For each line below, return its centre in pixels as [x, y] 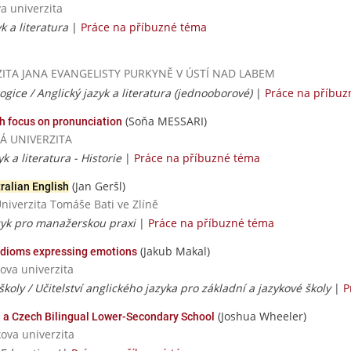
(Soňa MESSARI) [165, 121]
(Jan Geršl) [97, 186]
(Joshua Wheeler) [261, 317]
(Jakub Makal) [174, 251]
